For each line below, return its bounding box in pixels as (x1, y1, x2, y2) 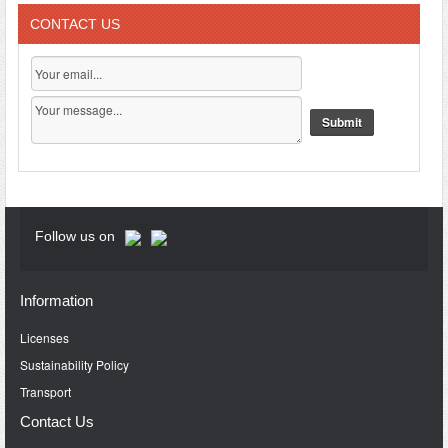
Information (20, 291, 93, 309)
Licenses (20, 328, 69, 346)
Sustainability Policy (20, 355, 129, 373)
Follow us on (35, 227, 115, 244)
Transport (20, 382, 71, 400)
